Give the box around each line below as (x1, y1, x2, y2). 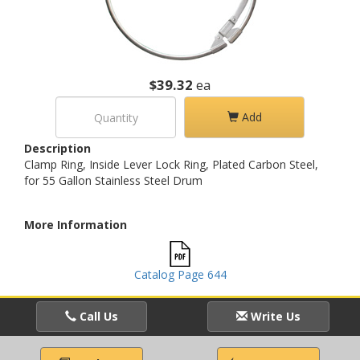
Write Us (247, 309, 301, 324)
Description (24, 141, 91, 156)
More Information (24, 217, 127, 232)
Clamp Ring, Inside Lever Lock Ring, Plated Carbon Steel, (24, 157, 318, 172)
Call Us (76, 309, 118, 324)
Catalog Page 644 (133, 267, 227, 282)
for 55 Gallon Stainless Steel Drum (24, 173, 202, 188)
